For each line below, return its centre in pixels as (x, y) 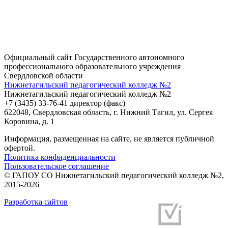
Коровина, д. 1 (29, 122)
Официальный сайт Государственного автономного (94, 58)
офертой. (20, 148)
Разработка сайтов (36, 202)
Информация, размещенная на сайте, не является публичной (109, 139)
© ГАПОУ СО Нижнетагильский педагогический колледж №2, (114, 176)
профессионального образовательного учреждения (92, 67)
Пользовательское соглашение (56, 166)
